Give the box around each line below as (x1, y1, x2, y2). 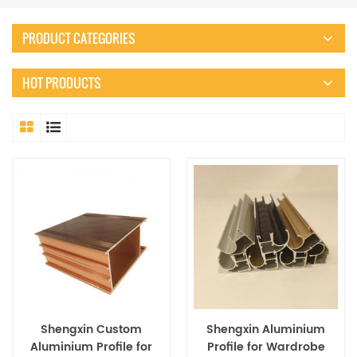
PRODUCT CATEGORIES (22, 29, 135, 49)
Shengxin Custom (41, 320, 142, 339)
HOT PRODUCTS (22, 73, 101, 93)
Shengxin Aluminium (206, 320, 325, 339)
